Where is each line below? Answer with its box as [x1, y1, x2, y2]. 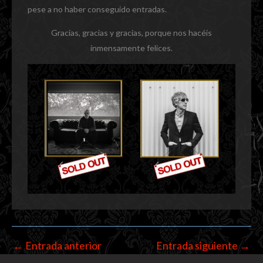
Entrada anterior [23, 239, 102, 252]
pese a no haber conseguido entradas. [28, 4, 167, 14]
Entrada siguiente [156, 239, 240, 252]
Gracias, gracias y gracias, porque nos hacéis [51, 28, 212, 38]
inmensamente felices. [90, 43, 173, 53]
